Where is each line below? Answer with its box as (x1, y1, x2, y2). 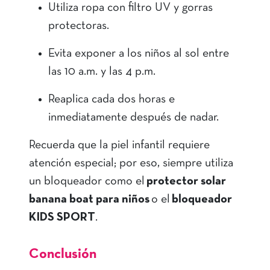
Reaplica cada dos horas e (48, 94, 175, 105)
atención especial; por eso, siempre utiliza (29, 158, 233, 169)
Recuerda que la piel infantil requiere (29, 140, 210, 151)
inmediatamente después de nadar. (48, 112, 221, 124)
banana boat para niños (29, 194, 149, 206)
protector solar (146, 176, 226, 187)
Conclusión (29, 248, 96, 262)
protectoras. (48, 20, 111, 32)
